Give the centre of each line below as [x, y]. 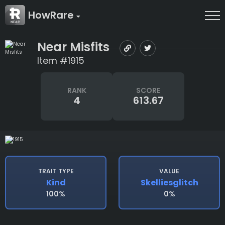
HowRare [52, 15]
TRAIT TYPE [56, 171]
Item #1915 [61, 61]
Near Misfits [73, 47]
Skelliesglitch [169, 183]
